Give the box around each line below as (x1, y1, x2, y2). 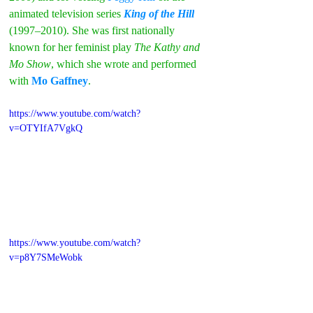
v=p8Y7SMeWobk (9, 252, 82, 263)
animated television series (9, 8, 124, 20)
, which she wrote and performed (51, 58, 199, 71)
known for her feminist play (9, 41, 134, 54)
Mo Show (9, 58, 51, 71)
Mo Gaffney (31, 75, 88, 87)
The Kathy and (134, 41, 203, 54)
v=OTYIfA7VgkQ (9, 123, 82, 134)
